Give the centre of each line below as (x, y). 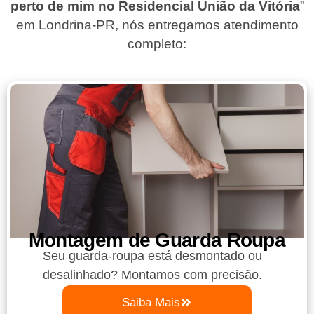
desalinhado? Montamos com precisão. (153, 275)
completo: (157, 44)
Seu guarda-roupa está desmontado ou (153, 256)
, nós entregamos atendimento (206, 25)
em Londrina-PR (65, 25)
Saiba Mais (151, 303)
